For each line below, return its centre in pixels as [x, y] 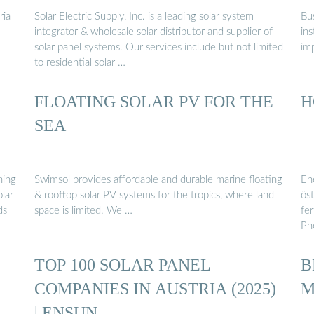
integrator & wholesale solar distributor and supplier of [153, 32]
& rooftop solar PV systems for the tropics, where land [154, 195]
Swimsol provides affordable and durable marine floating [158, 179]
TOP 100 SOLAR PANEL [123, 264]
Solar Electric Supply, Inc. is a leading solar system [144, 16]
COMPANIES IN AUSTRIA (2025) [155, 288]
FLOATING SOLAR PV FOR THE [154, 102]
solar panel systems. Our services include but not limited [159, 47]
